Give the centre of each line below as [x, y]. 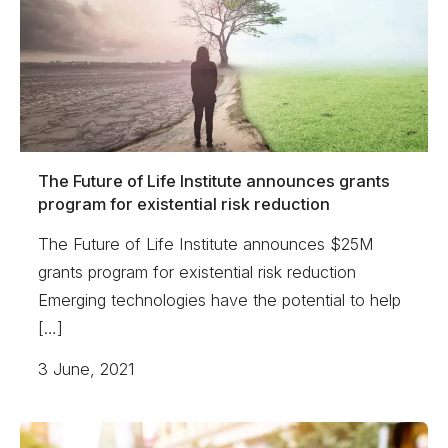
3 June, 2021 [87, 369]
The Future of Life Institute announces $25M [206, 243]
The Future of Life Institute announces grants [214, 181]
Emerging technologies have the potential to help [220, 299]
